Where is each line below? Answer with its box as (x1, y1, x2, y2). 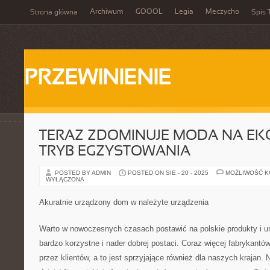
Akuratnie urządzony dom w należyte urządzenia (39, 198, 209, 207)
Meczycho (206, 8, 239, 16)
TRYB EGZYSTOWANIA (39, 145, 190, 159)
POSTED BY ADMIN (55, 169, 113, 176)
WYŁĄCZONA (46, 176, 84, 183)
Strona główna (30, 9, 78, 16)
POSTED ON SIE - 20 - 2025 (128, 169, 209, 176)
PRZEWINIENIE (24, 69, 171, 89)
